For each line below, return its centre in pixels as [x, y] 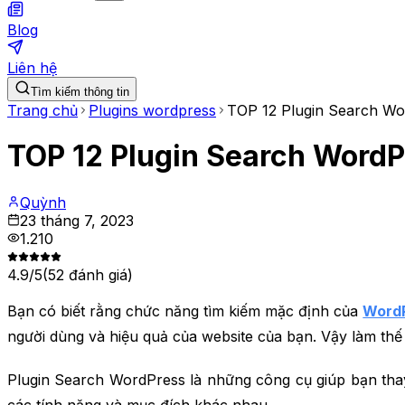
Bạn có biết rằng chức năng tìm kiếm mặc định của [185, 311]
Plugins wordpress [152, 110]
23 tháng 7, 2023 [77, 220]
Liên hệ [32, 68]
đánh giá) [99, 274]
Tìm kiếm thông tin [80, 92]
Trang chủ [42, 110]
